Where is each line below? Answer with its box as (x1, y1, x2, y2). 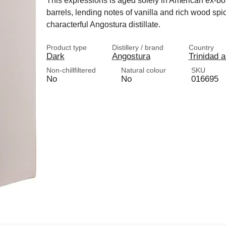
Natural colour (121, 66, 166, 74)
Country (188, 43, 214, 51)
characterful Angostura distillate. (46, 20, 160, 29)
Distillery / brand (111, 43, 163, 51)
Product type (46, 43, 87, 51)
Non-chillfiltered (46, 66, 96, 74)
